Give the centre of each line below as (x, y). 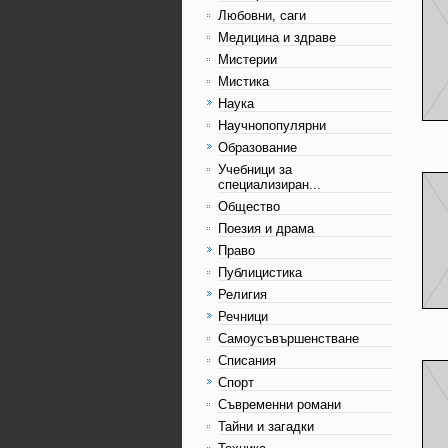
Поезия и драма (266, 228)
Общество (249, 206)
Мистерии (247, 59)
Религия (242, 294)
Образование (257, 147)
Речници (243, 316)
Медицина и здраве (277, 37)
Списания (247, 360)
